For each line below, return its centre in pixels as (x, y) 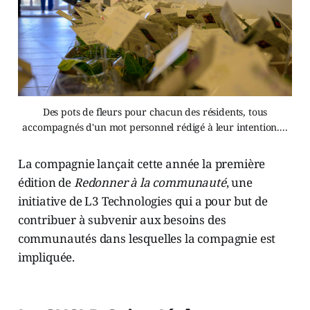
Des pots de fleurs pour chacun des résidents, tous (155, 111)
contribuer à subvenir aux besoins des (122, 219)
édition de (46, 182)
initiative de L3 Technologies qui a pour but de (143, 201)
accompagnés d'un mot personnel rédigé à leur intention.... (155, 127)
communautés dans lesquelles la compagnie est (147, 238)
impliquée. (46, 257)
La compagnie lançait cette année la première (142, 163)
